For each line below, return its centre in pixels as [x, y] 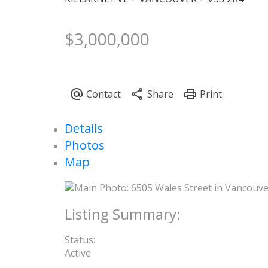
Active [77, 253]
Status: [80, 240]
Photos [84, 145]
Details [83, 129]
